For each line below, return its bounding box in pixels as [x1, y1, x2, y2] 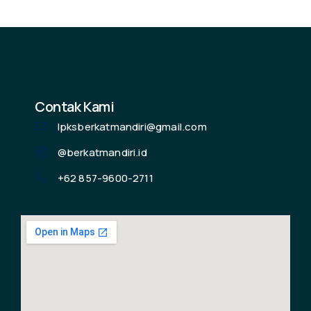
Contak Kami [35, 96, 115, 116]
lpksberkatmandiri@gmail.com [57, 119, 207, 134]
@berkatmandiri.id [57, 144, 147, 160]
